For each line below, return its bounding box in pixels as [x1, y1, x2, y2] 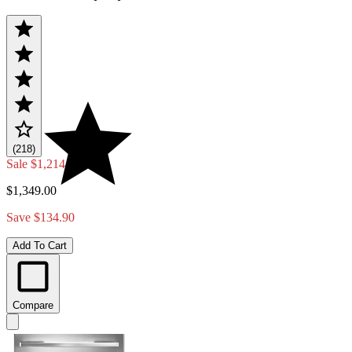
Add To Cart [13, 239, 67, 251]
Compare [13, 299, 53, 311]
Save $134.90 [6, 210, 75, 224]
